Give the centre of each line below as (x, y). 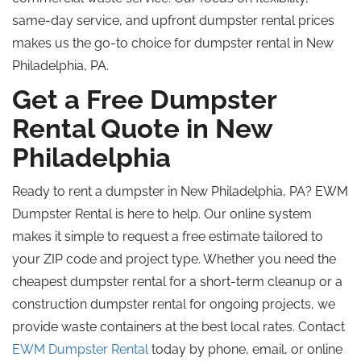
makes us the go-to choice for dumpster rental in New (173, 43)
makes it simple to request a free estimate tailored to (168, 237)
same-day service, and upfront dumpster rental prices (173, 21)
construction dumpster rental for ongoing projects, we (174, 304)
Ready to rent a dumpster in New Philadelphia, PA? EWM (180, 191)
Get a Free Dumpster (144, 100)
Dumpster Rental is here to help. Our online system (162, 214)
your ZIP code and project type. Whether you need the (174, 259)
